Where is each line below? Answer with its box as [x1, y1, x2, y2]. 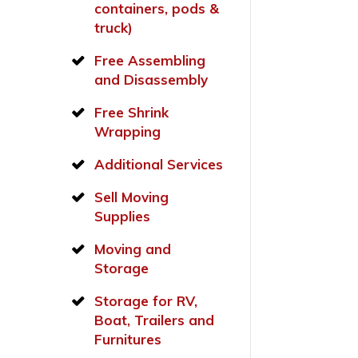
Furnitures [94, 330, 162, 348]
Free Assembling [94, 51, 206, 69]
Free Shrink [94, 103, 169, 121]
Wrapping [94, 122, 161, 140]
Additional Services [94, 155, 224, 173]
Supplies [94, 207, 151, 225]
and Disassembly [94, 70, 209, 88]
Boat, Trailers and [94, 311, 215, 328]
